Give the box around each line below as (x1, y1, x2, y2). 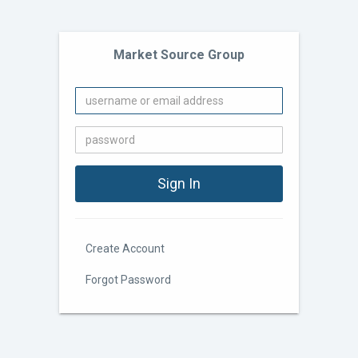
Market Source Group (113, 47, 245, 62)
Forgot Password (86, 273, 171, 286)
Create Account (86, 242, 165, 255)
